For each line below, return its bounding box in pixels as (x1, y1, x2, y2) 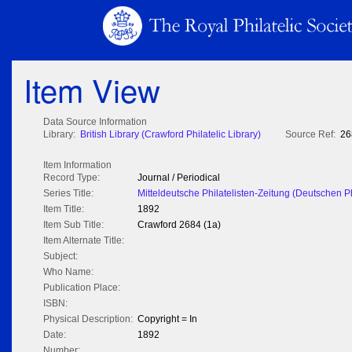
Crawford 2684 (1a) (137, 219, 221, 231)
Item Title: (43, 203, 84, 215)
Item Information (43, 159, 112, 171)
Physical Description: (43, 313, 133, 325)
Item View (24, 67, 160, 112)
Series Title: (43, 188, 93, 200)
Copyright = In (137, 313, 197, 325)
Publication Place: (43, 282, 120, 294)
